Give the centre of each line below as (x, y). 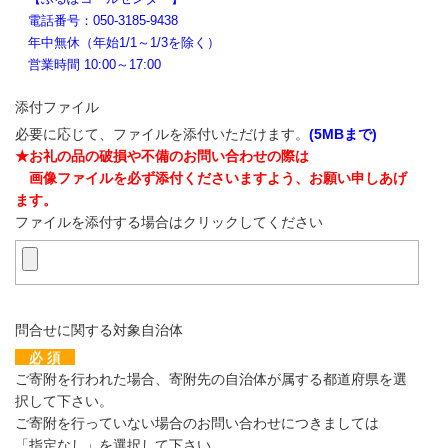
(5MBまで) (343, 134)
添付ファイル (57, 107)
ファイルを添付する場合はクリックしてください (169, 222)
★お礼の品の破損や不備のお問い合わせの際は (162, 156)
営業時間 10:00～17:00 (88, 64)
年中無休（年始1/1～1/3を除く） (117, 42)
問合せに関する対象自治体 (99, 329)
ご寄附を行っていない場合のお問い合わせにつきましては (197, 422)
